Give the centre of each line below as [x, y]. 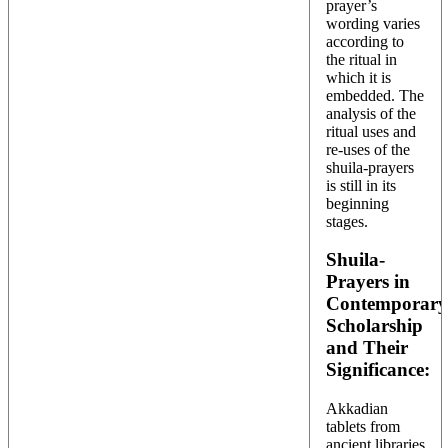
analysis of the [371, 113]
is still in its [361, 185]
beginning [357, 203]
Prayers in [368, 282]
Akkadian [357, 409]
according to [365, 41]
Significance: [378, 370]
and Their [367, 348]
